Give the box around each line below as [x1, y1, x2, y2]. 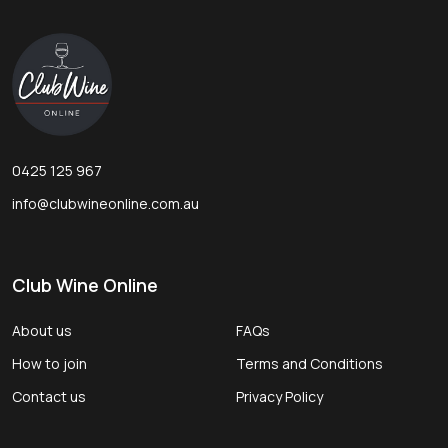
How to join [12, 354, 87, 374]
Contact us [12, 387, 86, 407]
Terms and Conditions [236, 354, 383, 374]
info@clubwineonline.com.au [12, 194, 199, 214]
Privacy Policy [236, 387, 323, 407]
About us [12, 321, 72, 341]
